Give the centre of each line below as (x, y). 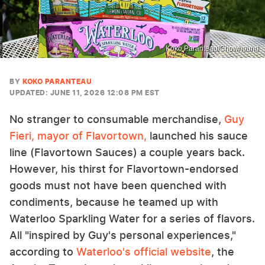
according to (43, 251)
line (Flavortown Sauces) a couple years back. (127, 152)
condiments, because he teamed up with (114, 202)
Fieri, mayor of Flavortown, (78, 135)
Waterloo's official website (144, 251)
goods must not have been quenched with (118, 185)
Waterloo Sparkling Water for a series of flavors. (132, 218)
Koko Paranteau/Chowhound (212, 48)
